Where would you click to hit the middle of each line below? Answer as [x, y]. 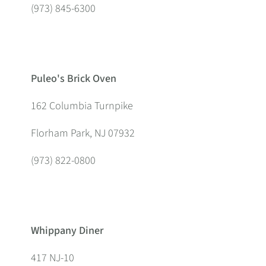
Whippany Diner [67, 231]
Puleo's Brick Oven [74, 79]
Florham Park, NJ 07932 [83, 133]
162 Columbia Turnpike [82, 106]
